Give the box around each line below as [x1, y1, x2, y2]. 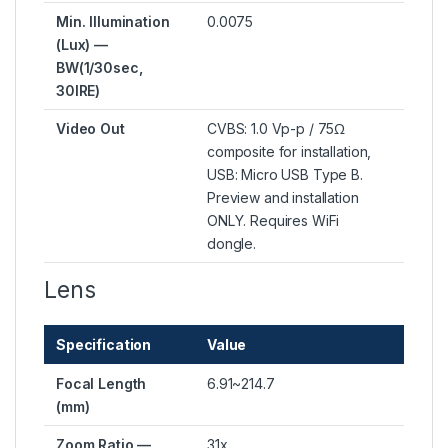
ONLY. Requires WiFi [207, 212, 340, 230]
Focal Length [56, 375, 147, 393]
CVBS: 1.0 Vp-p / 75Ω [207, 120, 346, 138]
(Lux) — [56, 36, 109, 54]
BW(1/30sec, [56, 59, 143, 77]
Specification [56, 336, 152, 354]
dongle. [207, 235, 257, 253]
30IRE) [56, 82, 101, 100]
